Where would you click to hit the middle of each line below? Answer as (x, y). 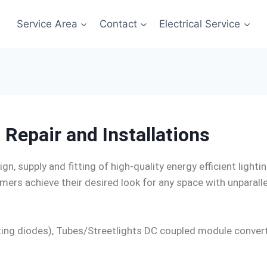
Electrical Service (200, 24)
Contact (118, 24)
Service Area (47, 24)
